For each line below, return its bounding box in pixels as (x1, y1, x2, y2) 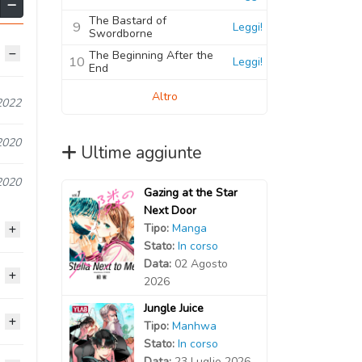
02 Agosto (174, 255, 228, 271)
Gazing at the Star (143, 184, 238, 200)
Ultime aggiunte (81, 141, 202, 164)
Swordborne (89, 25, 153, 41)
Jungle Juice (143, 300, 204, 316)
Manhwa (171, 318, 217, 334)
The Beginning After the (89, 47, 213, 63)
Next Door (143, 202, 196, 218)
